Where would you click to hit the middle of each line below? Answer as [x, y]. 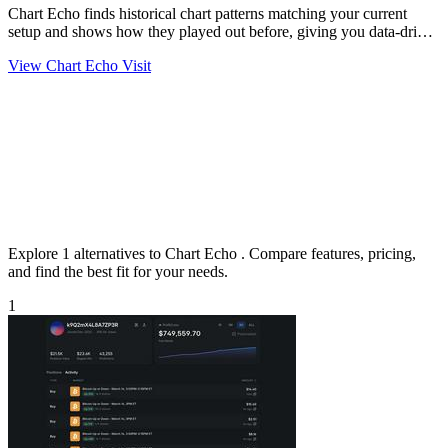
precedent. [40, 49]
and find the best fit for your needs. [118, 271]
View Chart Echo [65, 65]
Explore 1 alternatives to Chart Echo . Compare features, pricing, [212, 253]
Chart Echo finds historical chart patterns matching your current [207, 13]
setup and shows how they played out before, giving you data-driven [224, 31]
